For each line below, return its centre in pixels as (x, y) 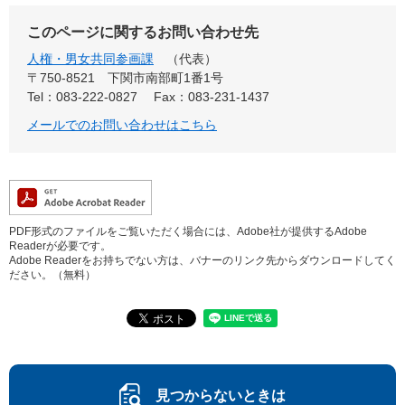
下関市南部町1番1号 (165, 78)
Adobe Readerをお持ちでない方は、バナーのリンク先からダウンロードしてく (202, 261)
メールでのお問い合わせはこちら (122, 125)
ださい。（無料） (52, 275)
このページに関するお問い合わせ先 (143, 33)
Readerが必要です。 (60, 246)
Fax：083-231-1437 (212, 97)
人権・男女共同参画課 (90, 59)
